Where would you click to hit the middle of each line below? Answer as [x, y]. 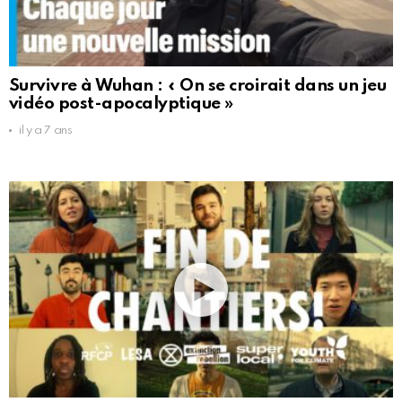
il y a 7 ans [46, 131]
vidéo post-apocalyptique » [121, 104]
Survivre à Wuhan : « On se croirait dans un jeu [198, 86]
